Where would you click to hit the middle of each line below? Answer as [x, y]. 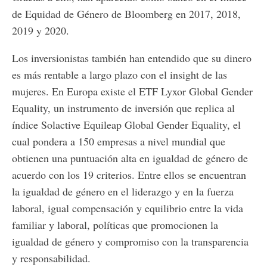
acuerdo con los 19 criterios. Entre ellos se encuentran [129, 174]
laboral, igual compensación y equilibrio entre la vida [128, 208]
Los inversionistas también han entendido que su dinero [132, 58]
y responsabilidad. [51, 258]
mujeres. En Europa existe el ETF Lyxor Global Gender [132, 91]
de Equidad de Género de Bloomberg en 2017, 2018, [126, 13]
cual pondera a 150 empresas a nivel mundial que [119, 141]
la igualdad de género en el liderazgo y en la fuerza [123, 191]
